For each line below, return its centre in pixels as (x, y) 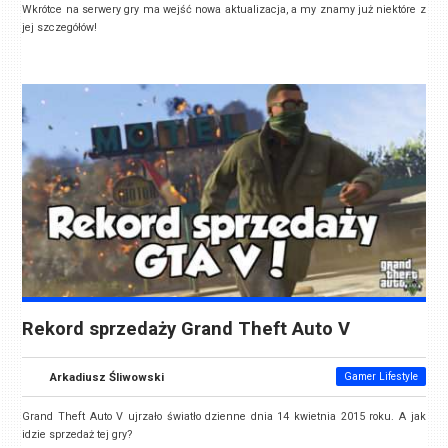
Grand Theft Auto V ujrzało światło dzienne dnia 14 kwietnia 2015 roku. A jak (224, 417)
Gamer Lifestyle (380, 377)
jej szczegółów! (60, 27)
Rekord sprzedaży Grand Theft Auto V (186, 329)
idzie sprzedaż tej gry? (77, 435)
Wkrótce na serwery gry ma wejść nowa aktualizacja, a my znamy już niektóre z (224, 9)
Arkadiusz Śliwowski (107, 376)
